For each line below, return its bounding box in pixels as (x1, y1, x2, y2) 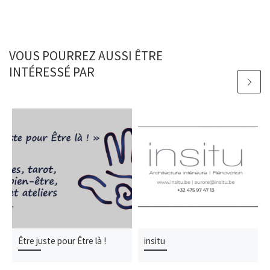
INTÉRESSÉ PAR (9, 63, 95, 80)
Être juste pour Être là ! (18, 234, 107, 246)
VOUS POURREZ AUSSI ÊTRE (9, 47, 163, 64)
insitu (144, 234, 166, 246)
